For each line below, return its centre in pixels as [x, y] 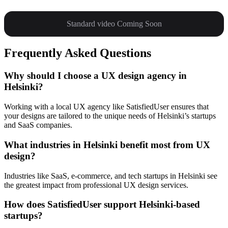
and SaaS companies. [38, 125]
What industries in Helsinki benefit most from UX [107, 145]
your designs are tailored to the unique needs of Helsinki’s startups [110, 116]
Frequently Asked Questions [78, 53]
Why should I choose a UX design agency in [95, 76]
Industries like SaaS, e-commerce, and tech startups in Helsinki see [111, 176]
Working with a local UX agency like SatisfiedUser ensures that [106, 107]
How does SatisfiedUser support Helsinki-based [102, 205]
